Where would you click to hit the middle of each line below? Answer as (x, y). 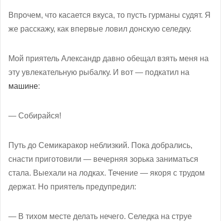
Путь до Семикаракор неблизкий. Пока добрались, (100, 146)
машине (23, 86)
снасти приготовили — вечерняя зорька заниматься (103, 159)
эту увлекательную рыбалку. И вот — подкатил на (99, 73)
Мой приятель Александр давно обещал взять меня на (109, 59)
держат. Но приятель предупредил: (72, 187)
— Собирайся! (35, 116)
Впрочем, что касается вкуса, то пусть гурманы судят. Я (110, 15)
